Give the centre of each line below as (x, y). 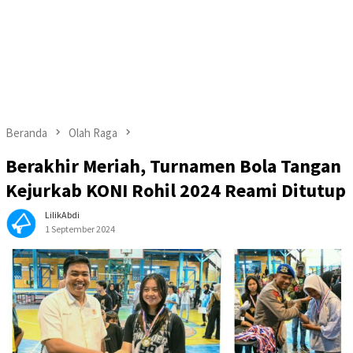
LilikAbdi (62, 215)
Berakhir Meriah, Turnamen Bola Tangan (173, 166)
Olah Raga (93, 133)
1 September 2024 (80, 229)
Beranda (26, 133)
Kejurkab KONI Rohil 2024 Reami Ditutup (176, 191)
